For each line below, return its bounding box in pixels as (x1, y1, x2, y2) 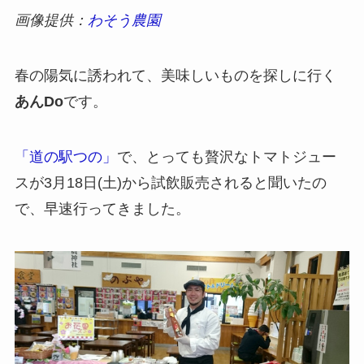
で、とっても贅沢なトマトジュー (116, 148, 336, 165)
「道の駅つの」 (14, 148, 117, 165)
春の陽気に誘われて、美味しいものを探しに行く (14, 67, 336, 84)
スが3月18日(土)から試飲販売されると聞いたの (14, 174, 327, 191)
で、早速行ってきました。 (14, 200, 190, 217)
